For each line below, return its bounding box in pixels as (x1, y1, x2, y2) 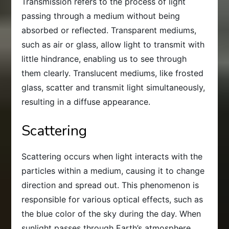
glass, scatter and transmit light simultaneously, (21, 82, 205, 93)
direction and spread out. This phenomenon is (21, 179, 199, 190)
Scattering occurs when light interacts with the (21, 151, 203, 162)
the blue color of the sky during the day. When (21, 208, 201, 219)
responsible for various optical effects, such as (21, 194, 203, 204)
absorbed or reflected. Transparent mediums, (21, 25, 197, 35)
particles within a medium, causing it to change (21, 165, 205, 176)
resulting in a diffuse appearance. (21, 96, 151, 107)
